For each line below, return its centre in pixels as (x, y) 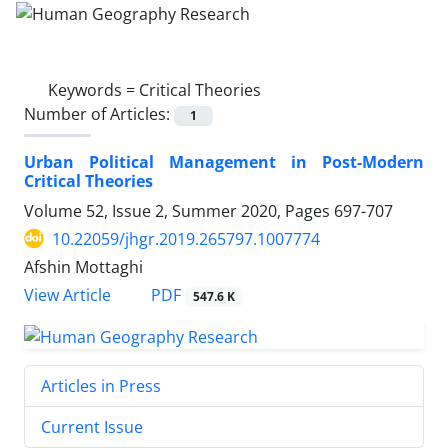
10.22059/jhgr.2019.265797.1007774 (186, 238)
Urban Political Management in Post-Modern (224, 161)
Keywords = (93, 89)
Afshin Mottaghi (83, 266)
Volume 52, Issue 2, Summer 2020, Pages (179, 210)
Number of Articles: (99, 113)
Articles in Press (101, 385)
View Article (67, 295)
